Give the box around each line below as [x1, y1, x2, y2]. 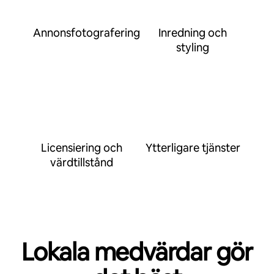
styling [176, 40, 209, 54]
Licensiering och [40, 141, 122, 155]
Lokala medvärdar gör [21, 236, 253, 268]
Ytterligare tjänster [145, 141, 240, 155]
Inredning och [158, 26, 227, 40]
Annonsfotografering [33, 26, 140, 40]
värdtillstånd [50, 155, 113, 169]
